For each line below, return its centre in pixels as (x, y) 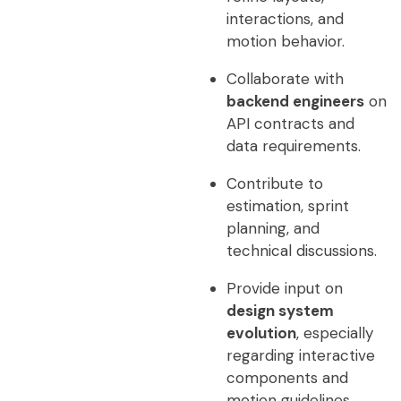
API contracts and (290, 124)
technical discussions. (301, 251)
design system (280, 311)
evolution (261, 333)
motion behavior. (285, 41)
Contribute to (274, 183)
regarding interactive (300, 355)
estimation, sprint (287, 206)
